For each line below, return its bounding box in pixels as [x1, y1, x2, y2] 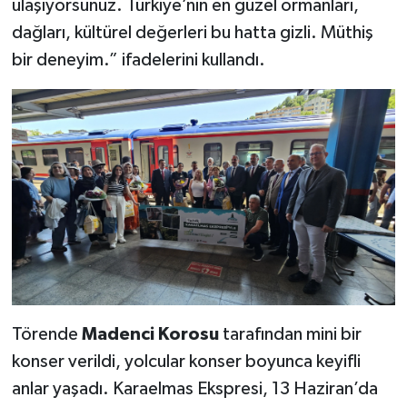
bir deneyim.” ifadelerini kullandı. [11, 50, 265, 69]
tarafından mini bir [218, 324, 362, 343]
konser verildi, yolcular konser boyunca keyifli [11, 352, 361, 371]
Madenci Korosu [81, 324, 219, 343]
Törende [11, 324, 82, 343]
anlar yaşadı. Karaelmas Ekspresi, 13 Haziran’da [11, 379, 378, 398]
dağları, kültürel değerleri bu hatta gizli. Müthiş [11, 23, 373, 42]
